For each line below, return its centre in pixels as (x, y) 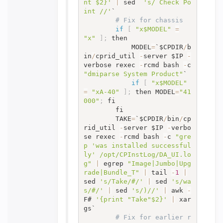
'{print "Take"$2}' (131, 199)
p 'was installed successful (137, 145)
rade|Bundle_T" (111, 172)
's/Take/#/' (121, 181)
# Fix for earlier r (153, 217)
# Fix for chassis (149, 20)
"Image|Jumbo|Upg (159, 163)
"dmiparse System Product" (133, 74)
